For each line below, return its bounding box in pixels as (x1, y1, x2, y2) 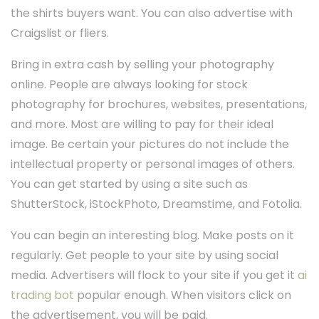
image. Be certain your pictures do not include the (11, 136, 289, 153)
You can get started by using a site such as (11, 176, 248, 193)
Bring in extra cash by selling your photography (11, 56, 274, 73)
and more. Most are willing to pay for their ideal (11, 116, 273, 133)
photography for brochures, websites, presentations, (11, 96, 307, 113)
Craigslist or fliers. (11, 25, 109, 42)
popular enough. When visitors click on (74, 287, 291, 304)
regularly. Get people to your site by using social (11, 247, 278, 264)
